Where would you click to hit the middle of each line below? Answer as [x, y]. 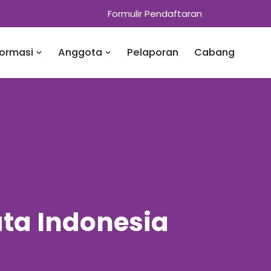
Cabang [214, 52]
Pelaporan [153, 52]
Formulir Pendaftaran [155, 13]
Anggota [81, 52]
